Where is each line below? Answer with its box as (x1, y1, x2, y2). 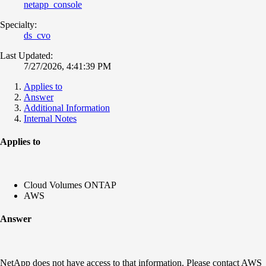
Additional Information (24, 102, 110, 113)
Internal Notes (24, 113, 77, 123)
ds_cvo (24, 30, 50, 40)
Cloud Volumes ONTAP (24, 180, 116, 191)
